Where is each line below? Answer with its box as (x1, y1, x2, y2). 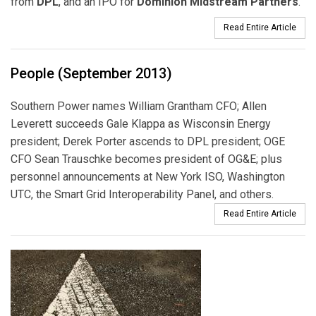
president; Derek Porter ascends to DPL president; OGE (11, 134, 285, 148)
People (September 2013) (11, 64, 172, 82)
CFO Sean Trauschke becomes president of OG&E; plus (11, 152, 282, 166)
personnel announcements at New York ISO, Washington (11, 169, 285, 183)
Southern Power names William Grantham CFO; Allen (11, 99, 267, 113)
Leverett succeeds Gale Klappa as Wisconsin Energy (11, 116, 271, 130)
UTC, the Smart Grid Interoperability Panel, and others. (11, 187, 274, 201)
